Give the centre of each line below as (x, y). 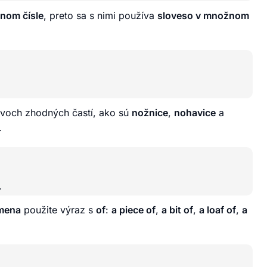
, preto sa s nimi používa (100, 15)
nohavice (195, 112)
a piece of (133, 209)
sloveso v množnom (203, 15)
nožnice (150, 112)
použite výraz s (58, 209)
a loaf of (218, 209)
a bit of (177, 209)
